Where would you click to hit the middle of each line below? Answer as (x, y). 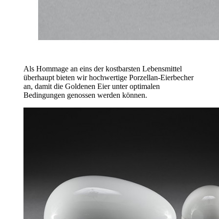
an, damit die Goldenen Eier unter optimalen (92, 86)
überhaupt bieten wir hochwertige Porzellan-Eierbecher (109, 77)
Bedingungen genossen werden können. (85, 95)
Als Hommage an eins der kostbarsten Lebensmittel (103, 68)
